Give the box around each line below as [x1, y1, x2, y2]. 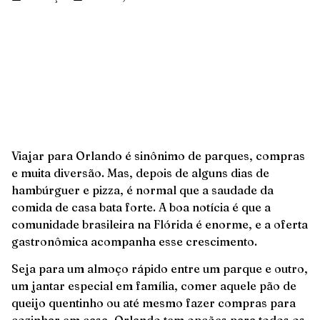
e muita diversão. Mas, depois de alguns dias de [11, 166, 269, 180]
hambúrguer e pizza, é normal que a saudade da [11, 183, 274, 197]
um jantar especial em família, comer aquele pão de [11, 279, 296, 294]
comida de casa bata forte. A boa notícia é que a [11, 200, 271, 214]
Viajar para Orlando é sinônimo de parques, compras [11, 149, 305, 163]
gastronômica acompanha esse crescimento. [11, 234, 257, 249]
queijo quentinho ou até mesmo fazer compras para [11, 296, 296, 311]
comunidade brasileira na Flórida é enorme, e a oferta [11, 217, 308, 231]
